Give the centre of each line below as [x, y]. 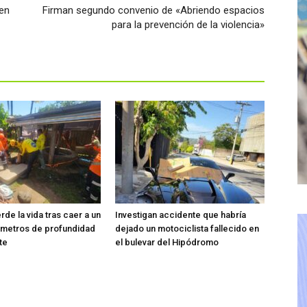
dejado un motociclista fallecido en [187, 228]
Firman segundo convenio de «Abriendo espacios [153, 10]
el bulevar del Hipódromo [167, 242]
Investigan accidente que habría [181, 214]
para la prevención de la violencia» [188, 24]
